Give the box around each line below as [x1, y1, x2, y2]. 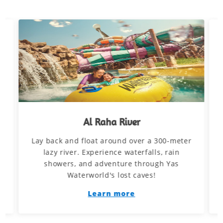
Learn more [88, 189, 135, 198]
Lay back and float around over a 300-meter [31, 136, 192, 145]
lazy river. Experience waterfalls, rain [43, 147, 180, 157]
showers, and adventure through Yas [44, 159, 179, 168]
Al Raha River [83, 116, 140, 128]
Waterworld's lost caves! [67, 170, 156, 180]
